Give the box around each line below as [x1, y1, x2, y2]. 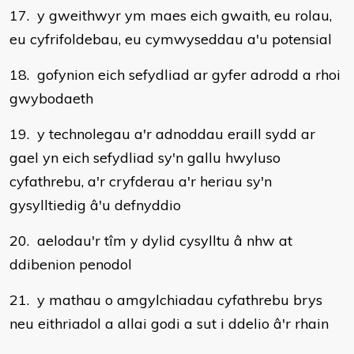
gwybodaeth [9, 89, 93, 107]
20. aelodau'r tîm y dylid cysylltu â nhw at [9, 232, 292, 250]
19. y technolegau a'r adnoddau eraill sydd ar [9, 125, 315, 143]
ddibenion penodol [9, 255, 132, 273]
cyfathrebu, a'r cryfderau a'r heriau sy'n [9, 172, 272, 190]
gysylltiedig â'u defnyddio [9, 196, 181, 214]
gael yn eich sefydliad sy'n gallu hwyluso [9, 149, 281, 167]
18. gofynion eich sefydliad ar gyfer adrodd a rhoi [9, 66, 341, 84]
